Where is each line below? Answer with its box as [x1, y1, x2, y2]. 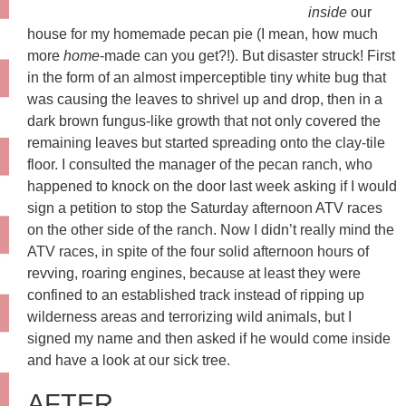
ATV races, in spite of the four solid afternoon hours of [27, 244, 369, 259]
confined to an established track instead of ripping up [27, 287, 364, 303]
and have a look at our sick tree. [27, 353, 230, 368]
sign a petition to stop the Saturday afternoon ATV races [27, 200, 382, 216]
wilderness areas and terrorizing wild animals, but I [27, 309, 352, 324]
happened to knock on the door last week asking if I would [27, 179, 397, 194]
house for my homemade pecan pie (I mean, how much [27, 26, 378, 42]
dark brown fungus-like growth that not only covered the [27, 113, 381, 129]
